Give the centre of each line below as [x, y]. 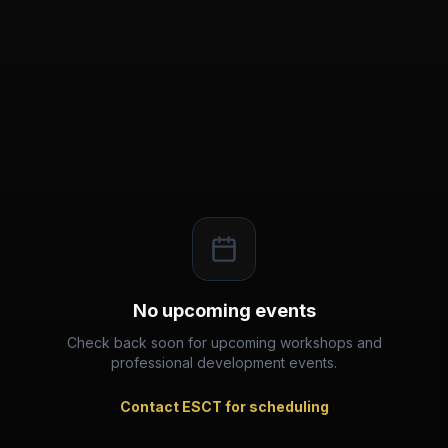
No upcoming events [224, 310]
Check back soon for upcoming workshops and [224, 342]
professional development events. [224, 362]
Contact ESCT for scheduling [224, 406]
